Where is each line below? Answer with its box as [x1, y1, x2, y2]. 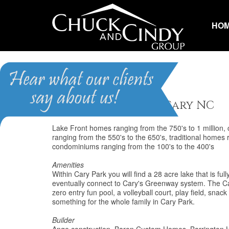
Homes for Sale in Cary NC [52, 98, 214, 113]
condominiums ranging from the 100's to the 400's [52, 141, 214, 151]
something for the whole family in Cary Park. [52, 196, 195, 207]
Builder [52, 215, 75, 225]
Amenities [52, 159, 84, 170]
